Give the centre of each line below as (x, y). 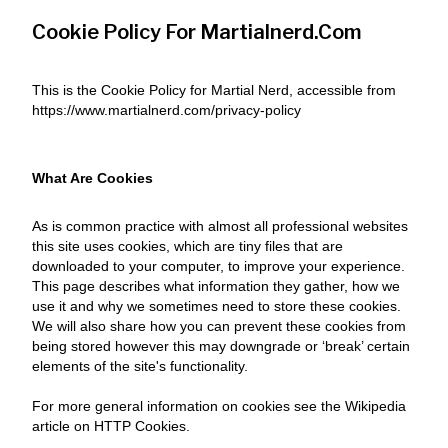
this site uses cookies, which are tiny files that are (187, 246)
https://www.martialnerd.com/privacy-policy (166, 110)
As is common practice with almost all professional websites (220, 226)
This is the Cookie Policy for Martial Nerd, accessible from (214, 90)
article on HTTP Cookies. (111, 426)
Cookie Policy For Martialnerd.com (197, 32)
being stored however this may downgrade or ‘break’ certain (221, 346)
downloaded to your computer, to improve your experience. (218, 266)
